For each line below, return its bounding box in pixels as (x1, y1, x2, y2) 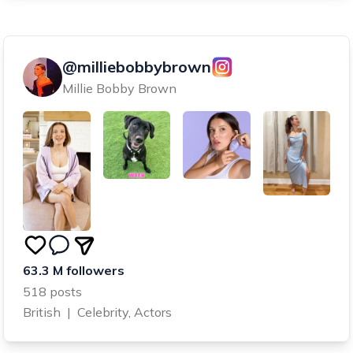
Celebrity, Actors (77, 303, 172, 320)
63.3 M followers (23, 262, 124, 278)
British (23, 303, 61, 320)
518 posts (23, 283, 82, 299)
